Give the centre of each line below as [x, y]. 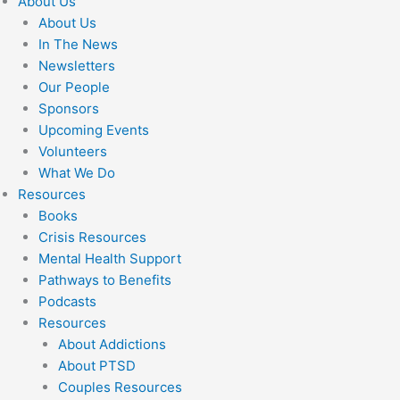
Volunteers [72, 151]
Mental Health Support [109, 258]
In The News [78, 44]
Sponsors [68, 108]
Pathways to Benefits [104, 280]
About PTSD [97, 366]
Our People [74, 87]
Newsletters [76, 66]
